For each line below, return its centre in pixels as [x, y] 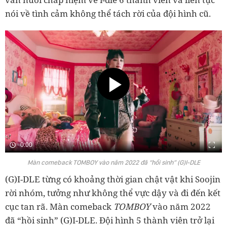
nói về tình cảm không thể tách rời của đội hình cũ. [108, 14]
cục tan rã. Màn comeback [59, 207]
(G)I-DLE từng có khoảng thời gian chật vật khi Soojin [113, 179]
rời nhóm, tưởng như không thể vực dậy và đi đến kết [113, 193]
